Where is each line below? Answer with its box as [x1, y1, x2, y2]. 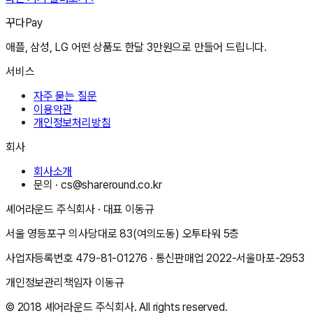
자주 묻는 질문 [34, 89, 97, 103]
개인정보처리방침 [34, 115, 111, 129]
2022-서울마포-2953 [206, 251, 305, 265]
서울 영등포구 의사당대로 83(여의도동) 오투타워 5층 [6, 226, 240, 240]
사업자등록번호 [6, 251, 76, 265]
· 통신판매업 [147, 251, 207, 265]
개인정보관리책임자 [6, 275, 96, 289]
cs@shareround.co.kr [61, 177, 162, 191]
